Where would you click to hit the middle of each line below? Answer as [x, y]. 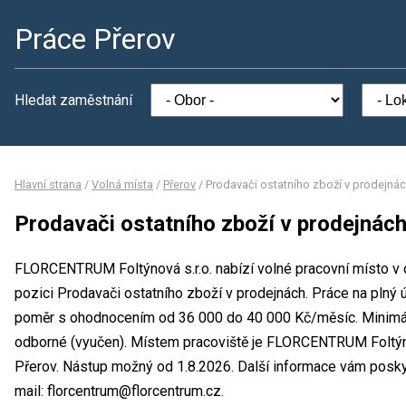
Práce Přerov [95, 39]
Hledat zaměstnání [73, 100]
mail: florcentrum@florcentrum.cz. [119, 391]
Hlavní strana [48, 184]
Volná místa [122, 184]
